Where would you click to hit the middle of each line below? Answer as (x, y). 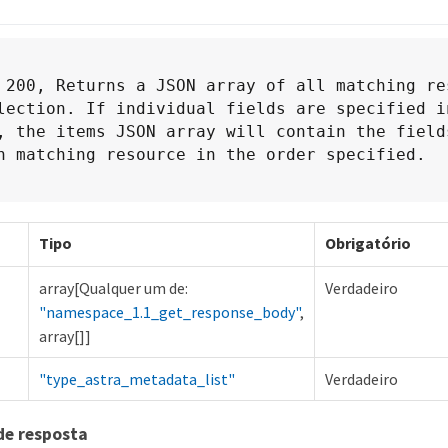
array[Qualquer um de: (113, 288)
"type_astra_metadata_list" (137, 379)
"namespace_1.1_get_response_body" (169, 312)
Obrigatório (368, 243)
